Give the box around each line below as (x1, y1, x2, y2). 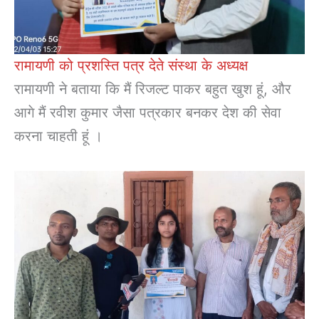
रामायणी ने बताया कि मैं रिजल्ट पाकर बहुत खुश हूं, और (14, 80, 291, 98)
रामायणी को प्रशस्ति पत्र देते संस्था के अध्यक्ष (14, 57, 248, 75)
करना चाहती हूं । (14, 127, 103, 145)
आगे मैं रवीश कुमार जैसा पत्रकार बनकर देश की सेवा (14, 104, 281, 122)
